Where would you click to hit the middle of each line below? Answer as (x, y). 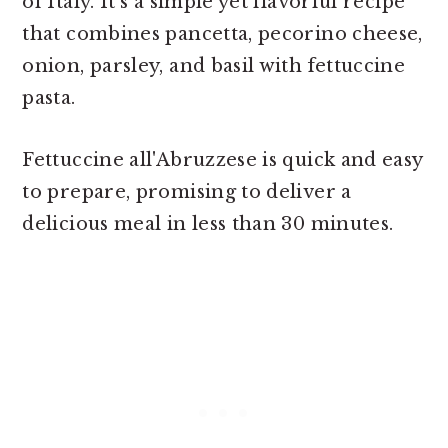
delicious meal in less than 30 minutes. (208, 224)
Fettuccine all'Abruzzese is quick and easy (222, 160)
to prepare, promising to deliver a (187, 192)
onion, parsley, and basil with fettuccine (214, 66)
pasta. (49, 98)
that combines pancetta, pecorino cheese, (222, 34)
